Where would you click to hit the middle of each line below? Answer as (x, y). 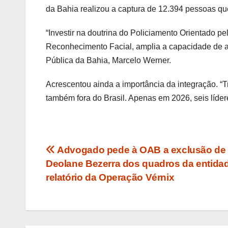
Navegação (89, 154)
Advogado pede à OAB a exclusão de (140, 150)
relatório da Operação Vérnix (110, 178)
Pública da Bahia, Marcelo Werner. (108, 61)
